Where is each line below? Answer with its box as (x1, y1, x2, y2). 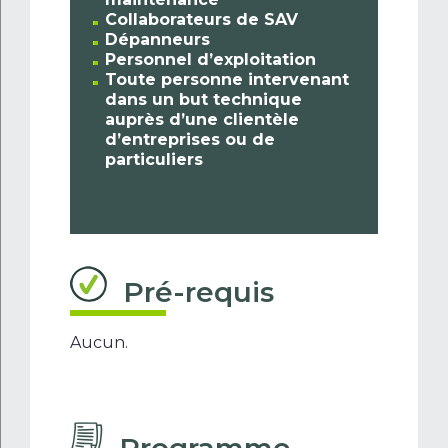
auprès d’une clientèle (105, 110, 300, 130)
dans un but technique (105, 90, 303, 110)
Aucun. (70, 333, 128, 353)
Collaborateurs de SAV (105, 10, 299, 30)
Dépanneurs (105, 30, 211, 50)
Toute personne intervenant (105, 70, 350, 90)
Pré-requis (123, 275, 274, 310)
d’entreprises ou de (105, 130, 276, 150)
